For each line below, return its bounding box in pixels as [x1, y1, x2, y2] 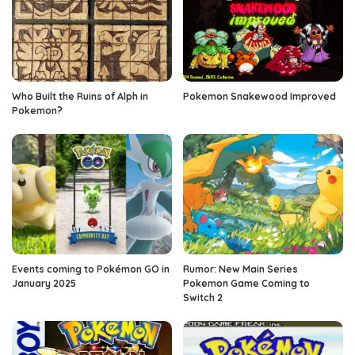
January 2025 [12, 277, 76, 289]
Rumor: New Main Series [183, 262, 298, 275]
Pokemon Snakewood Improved [183, 90, 336, 103]
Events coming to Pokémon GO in [12, 262, 170, 275]
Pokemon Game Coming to [183, 277, 310, 289]
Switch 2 [183, 291, 223, 303]
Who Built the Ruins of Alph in [12, 90, 148, 103]
